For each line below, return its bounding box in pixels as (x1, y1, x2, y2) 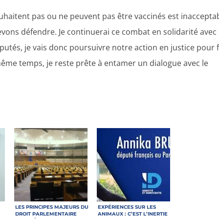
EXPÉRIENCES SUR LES (98, 203, 156, 210)
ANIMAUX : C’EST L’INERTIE (98, 210, 168, 217)
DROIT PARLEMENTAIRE (15, 210, 77, 217)
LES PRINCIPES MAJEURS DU (15, 203, 89, 210)
